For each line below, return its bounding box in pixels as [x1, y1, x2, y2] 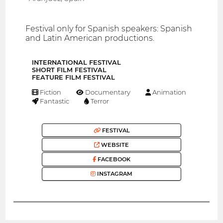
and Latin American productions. [25, 33, 155, 43]
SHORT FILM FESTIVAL [32, 66, 107, 74]
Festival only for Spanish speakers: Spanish [25, 24, 193, 34]
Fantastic [38, 97, 70, 106]
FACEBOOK [96, 156, 130, 163]
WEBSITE [100, 141, 129, 148]
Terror [89, 97, 110, 106]
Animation [150, 88, 186, 97]
